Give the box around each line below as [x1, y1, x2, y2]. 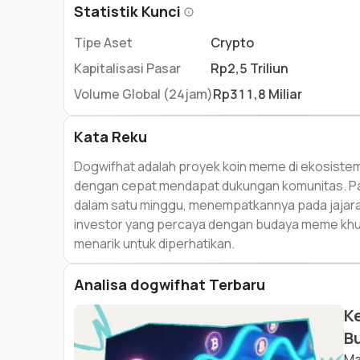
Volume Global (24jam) [74, 85, 213, 103]
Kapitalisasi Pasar [74, 59, 181, 77]
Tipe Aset [74, 34, 133, 51]
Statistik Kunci [74, 2, 181, 21]
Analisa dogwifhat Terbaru [74, 275, 265, 294]
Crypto [211, 34, 254, 51]
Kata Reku [74, 127, 147, 146]
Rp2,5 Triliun [211, 59, 288, 77]
